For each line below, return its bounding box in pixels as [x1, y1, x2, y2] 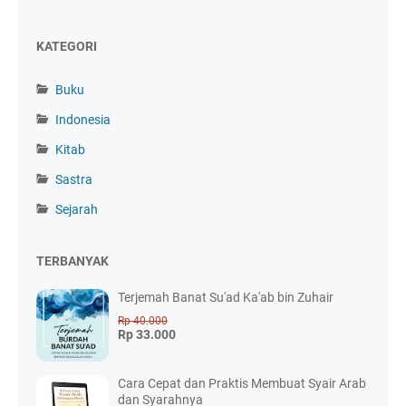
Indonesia [55, 112, 111, 128]
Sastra [55, 172, 92, 188]
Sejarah [55, 202, 98, 217]
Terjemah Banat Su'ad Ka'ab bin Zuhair [118, 290, 333, 305]
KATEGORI [36, 39, 97, 54]
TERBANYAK [36, 254, 109, 269]
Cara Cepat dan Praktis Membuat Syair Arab [118, 376, 366, 391]
